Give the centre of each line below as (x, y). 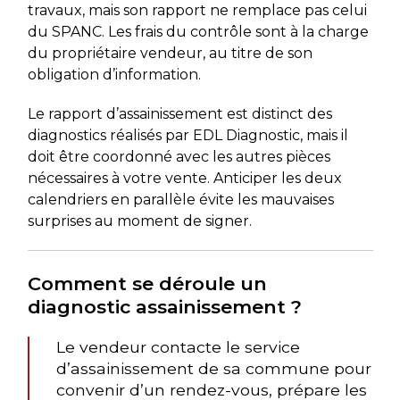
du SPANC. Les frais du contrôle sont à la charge (198, 31)
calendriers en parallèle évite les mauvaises (180, 199)
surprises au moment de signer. (139, 221)
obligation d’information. (114, 74)
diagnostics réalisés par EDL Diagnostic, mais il (187, 135)
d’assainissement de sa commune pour (213, 368)
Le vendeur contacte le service (178, 346)
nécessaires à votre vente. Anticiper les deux (184, 178)
